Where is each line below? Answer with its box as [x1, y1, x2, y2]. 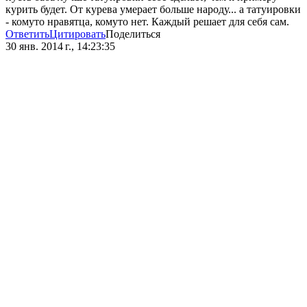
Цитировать [49, 28, 106, 40]
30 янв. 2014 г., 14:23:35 [5, 40, 115, 53]
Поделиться [106, 28, 160, 40]
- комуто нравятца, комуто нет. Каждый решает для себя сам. [5, 16, 289, 28]
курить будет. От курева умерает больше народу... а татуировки [5, 3, 301, 16]
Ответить [5, 28, 49, 40]
